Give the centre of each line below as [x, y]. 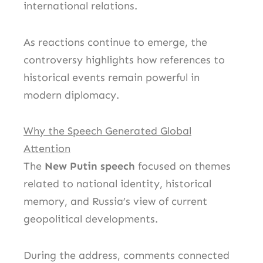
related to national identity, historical [117, 184]
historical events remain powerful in [112, 77]
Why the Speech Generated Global [107, 131]
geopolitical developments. [91, 219]
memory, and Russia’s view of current [115, 202]
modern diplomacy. [71, 95]
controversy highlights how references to [124, 60]
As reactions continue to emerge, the [115, 42]
